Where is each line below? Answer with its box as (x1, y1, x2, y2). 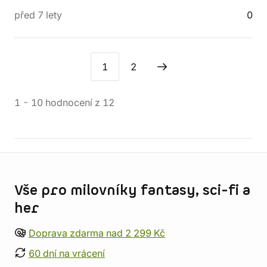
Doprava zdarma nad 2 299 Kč (29, 227, 165, 239)
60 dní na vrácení (29, 247, 105, 259)
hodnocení (43, 97, 95, 108)
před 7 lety (14, 9, 62, 21)
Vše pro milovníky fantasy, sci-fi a (14, 181, 250, 200)
